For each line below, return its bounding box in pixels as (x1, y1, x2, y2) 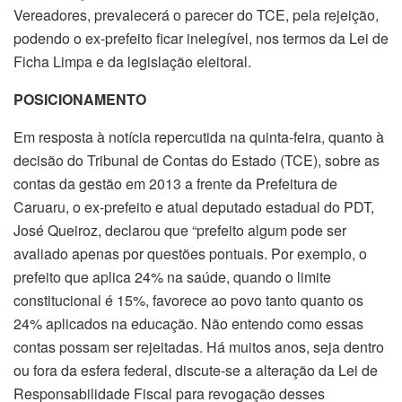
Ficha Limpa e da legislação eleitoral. (13, 50, 251, 72)
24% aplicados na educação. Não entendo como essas (13, 312, 363, 334)
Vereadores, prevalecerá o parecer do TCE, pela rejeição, (13, 4, 379, 25)
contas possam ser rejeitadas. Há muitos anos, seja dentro (13, 336, 384, 357)
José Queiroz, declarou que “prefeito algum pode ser (13, 219, 346, 240)
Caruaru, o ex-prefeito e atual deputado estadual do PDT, (13, 196, 374, 217)
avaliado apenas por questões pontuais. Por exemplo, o (13, 242, 367, 264)
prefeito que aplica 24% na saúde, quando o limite (13, 266, 331, 287)
